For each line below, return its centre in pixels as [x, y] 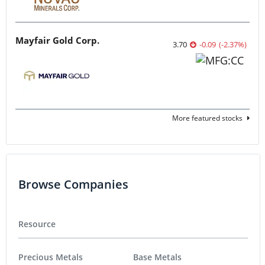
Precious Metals [51, 257]
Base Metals [157, 257]
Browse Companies [73, 184]
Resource [37, 224]
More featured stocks [207, 118]
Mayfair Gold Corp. [57, 40]
